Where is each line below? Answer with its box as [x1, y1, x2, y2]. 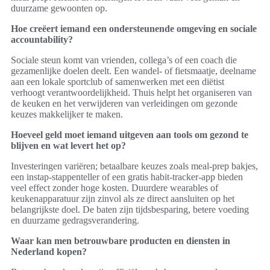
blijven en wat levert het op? [11, 140, 126, 151]
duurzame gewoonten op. [11, 3, 107, 14]
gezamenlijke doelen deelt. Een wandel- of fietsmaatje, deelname [11, 66, 256, 77]
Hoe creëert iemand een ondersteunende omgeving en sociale [11, 24, 257, 34]
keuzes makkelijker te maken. [11, 109, 123, 120]
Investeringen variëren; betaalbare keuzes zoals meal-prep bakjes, [11, 161, 258, 172]
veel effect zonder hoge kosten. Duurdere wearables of [11, 183, 218, 193]
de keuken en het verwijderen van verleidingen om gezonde [11, 98, 237, 109]
